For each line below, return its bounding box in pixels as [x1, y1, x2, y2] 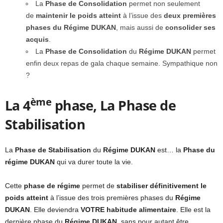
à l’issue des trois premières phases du [48, 194, 175, 202]
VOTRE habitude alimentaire [81, 206, 176, 214]
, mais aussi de [116, 23, 165, 32]
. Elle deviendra [30, 206, 81, 214]
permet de [80, 182, 116, 190]
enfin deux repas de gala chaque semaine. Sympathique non [26, 59, 218, 68]
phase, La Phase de [51, 96, 176, 115]
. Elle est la [176, 206, 211, 214]
